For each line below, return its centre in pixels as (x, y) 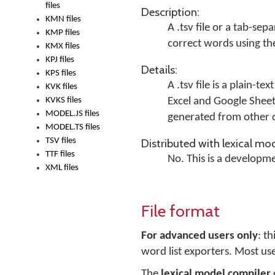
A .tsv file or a (200, 28)
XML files (62, 168)
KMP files (63, 33)
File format (180, 211)
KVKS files (64, 100)
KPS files (61, 73)
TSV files (61, 141)
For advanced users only (199, 236)
